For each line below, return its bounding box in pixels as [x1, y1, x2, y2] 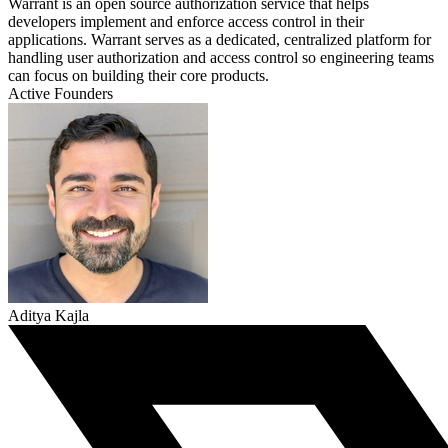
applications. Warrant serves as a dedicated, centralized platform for [8, 31, 431, 49]
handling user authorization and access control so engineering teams [8, 49, 434, 67]
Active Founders [8, 85, 113, 103]
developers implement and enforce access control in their [8, 13, 364, 31]
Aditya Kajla [8, 307, 89, 325]
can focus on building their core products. [8, 67, 269, 85]
